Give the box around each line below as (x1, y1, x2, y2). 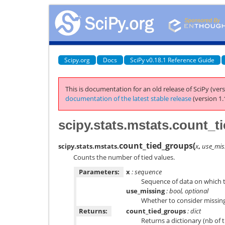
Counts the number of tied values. (73, 152, 175, 162)
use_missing (126, 186, 165, 195)
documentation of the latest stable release (65, 94, 191, 103)
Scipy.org (64, 55, 90, 64)
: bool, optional (165, 186, 208, 195)
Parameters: (79, 167, 120, 176)
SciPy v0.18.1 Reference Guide (130, 55, 214, 64)
